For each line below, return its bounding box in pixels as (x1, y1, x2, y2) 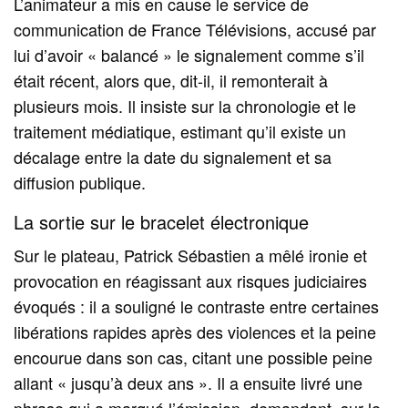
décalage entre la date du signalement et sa (14, 145, 332, 169)
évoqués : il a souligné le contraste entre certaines (14, 294, 380, 319)
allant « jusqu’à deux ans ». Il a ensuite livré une (14, 371, 363, 395)
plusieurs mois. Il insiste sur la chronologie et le (14, 94, 357, 118)
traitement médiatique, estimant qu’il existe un (14, 119, 347, 144)
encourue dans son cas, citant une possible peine (14, 345, 373, 370)
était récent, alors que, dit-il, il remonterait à (14, 68, 329, 93)
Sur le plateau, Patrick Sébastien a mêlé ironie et (14, 243, 368, 268)
